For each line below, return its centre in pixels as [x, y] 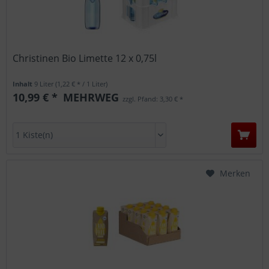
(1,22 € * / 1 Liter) [82, 84]
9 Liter [45, 84]
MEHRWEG [90, 98]
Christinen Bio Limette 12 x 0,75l [85, 59]
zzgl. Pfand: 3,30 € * [152, 99]
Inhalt [24, 84]
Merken [235, 174]
